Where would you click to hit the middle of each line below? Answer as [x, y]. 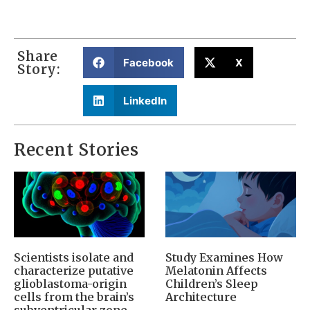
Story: [39, 70]
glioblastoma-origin [70, 283]
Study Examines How [224, 257]
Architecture [201, 297]
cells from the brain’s [74, 297]
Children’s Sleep [212, 283]
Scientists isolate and [74, 257]
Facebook [149, 62]
